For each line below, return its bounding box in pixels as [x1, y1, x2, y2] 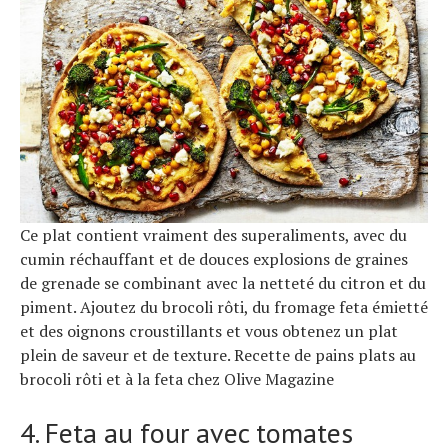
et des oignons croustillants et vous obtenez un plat [20, 320, 398, 343]
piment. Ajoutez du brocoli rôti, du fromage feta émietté [20, 296, 428, 319]
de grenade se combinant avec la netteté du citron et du [20, 272, 426, 295]
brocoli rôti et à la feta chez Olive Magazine [20, 368, 334, 391]
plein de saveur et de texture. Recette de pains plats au [20, 344, 416, 367]
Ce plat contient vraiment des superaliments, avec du [20, 224, 407, 247]
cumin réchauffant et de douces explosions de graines [20, 248, 408, 271]
